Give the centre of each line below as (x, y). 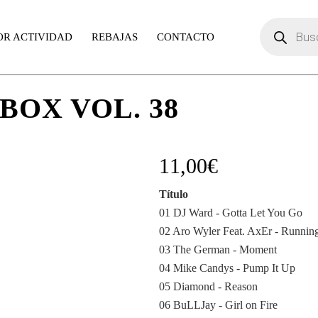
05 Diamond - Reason (208, 286)
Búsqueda (281, 22)
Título (173, 194)
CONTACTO (185, 37)
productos (281, 45)
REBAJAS (115, 37)
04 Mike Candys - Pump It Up (227, 268)
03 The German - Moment (218, 250)
